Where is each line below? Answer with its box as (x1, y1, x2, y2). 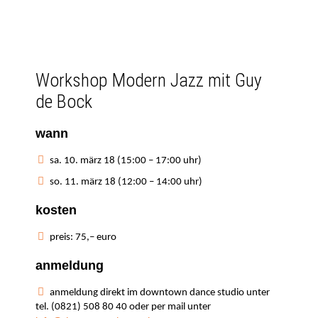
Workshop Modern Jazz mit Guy (35, 70, 263, 91)
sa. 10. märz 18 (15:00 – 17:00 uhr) (50, 155, 202, 166)
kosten (35, 203, 77, 217)
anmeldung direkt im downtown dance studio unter (50, 287, 270, 298)
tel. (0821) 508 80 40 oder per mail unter (35, 302, 212, 312)
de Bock (35, 91, 93, 112)
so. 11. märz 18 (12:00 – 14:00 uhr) (50, 177, 203, 187)
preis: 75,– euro (50, 232, 117, 243)
